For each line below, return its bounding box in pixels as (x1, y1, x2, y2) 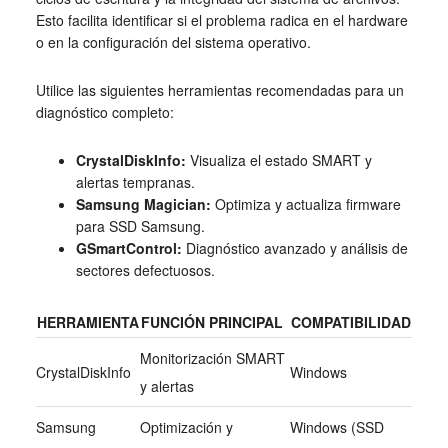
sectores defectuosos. (75, 260, 215, 281)
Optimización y (139, 417, 233, 438)
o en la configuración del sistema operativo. (35, 32, 311, 53)
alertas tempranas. (75, 172, 195, 193)
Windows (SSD (289, 417, 384, 438)
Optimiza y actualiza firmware (210, 194, 401, 215)
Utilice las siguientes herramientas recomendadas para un (35, 80, 404, 101)
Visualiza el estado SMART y (185, 150, 372, 171)
